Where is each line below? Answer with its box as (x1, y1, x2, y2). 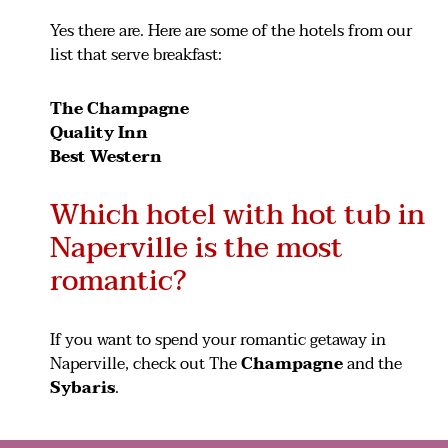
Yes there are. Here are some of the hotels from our (50, 16, 412, 45)
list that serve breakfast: (50, 40, 222, 69)
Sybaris (50, 373, 115, 402)
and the (343, 349, 402, 378)
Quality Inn (50, 118, 148, 147)
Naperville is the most (50, 223, 343, 272)
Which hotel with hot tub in (50, 190, 425, 239)
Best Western (50, 142, 162, 171)
